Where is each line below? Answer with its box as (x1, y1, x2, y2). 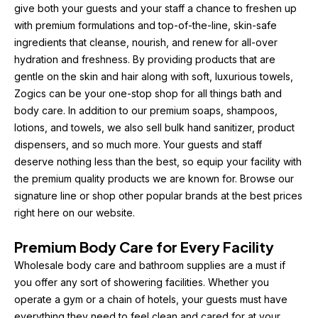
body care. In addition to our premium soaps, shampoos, (14, 104, 278, 116)
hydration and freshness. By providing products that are (14, 53, 275, 65)
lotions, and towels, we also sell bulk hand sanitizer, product (14, 121, 295, 133)
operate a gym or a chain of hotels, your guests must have (14, 293, 287, 305)
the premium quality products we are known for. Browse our (14, 172, 294, 185)
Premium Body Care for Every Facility (14, 238, 274, 256)
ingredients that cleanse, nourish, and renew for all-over (14, 36, 278, 48)
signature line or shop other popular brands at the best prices (14, 190, 302, 202)
